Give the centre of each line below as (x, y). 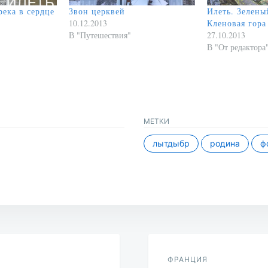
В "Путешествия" (100, 35)
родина (225, 143)
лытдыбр (171, 143)
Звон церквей (97, 11)
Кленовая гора (237, 23)
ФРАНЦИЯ (188, 259)
